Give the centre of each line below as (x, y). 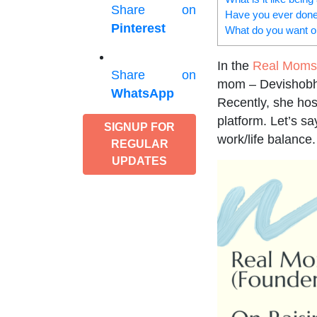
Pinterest (138, 28)
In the (235, 65)
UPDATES (139, 161)
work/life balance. (266, 139)
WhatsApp (143, 93)
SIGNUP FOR (139, 127)
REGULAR (139, 144)
